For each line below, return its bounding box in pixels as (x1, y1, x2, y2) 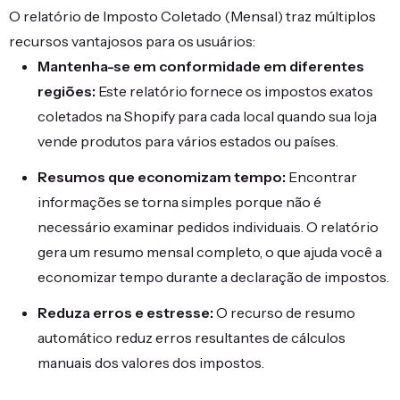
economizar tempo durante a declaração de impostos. (37, 268, 389, 286)
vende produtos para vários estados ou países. (37, 132, 338, 150)
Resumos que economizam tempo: (37, 168, 286, 186)
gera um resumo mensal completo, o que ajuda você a (37, 243, 382, 261)
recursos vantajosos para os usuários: (9, 32, 255, 50)
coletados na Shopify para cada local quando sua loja (37, 107, 377, 125)
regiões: (37, 82, 96, 100)
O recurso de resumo (213, 304, 355, 321)
